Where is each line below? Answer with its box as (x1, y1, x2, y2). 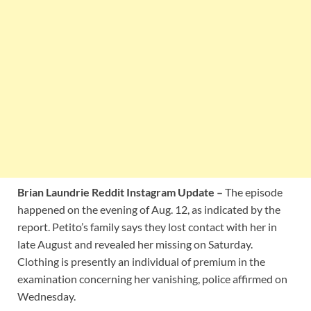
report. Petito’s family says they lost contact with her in (17, 220, 277, 234)
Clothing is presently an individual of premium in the (17, 255, 265, 269)
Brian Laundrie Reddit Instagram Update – (17, 185, 223, 199)
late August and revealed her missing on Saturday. (17, 237, 253, 251)
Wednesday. (17, 289, 76, 303)
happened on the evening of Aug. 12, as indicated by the (17, 203, 280, 217)
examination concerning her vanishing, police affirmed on (17, 272, 287, 286)
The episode (223, 185, 283, 199)
